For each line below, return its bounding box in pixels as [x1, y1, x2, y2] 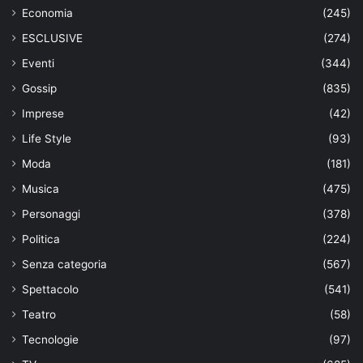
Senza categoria [22, 258, 107, 271]
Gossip [22, 82, 57, 96]
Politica [22, 233, 60, 246]
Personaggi [22, 207, 80, 221]
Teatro [22, 308, 56, 322]
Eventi [22, 57, 54, 70]
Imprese [22, 107, 64, 121]
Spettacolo [22, 283, 79, 297]
